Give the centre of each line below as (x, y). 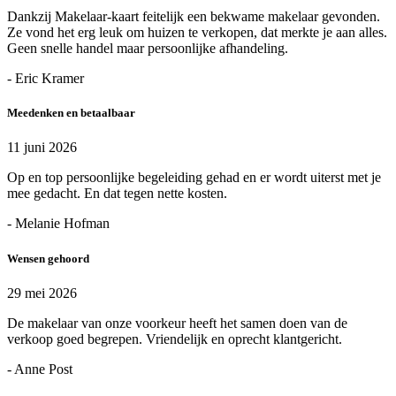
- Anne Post (40, 369)
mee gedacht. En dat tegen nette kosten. (117, 194)
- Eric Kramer (46, 79)
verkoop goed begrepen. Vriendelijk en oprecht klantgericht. (175, 339)
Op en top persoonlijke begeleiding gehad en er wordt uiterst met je (194, 178)
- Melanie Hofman (58, 224)
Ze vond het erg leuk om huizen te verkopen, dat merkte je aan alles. (197, 33)
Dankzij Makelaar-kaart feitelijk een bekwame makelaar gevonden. (194, 17)
